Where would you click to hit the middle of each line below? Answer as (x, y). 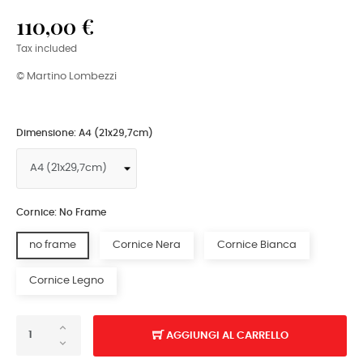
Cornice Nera (147, 245)
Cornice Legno (66, 280)
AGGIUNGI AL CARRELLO (227, 335)
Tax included (47, 49)
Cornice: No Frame (61, 212)
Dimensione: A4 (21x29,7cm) (85, 132)
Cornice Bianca (257, 245)
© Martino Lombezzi (66, 76)
